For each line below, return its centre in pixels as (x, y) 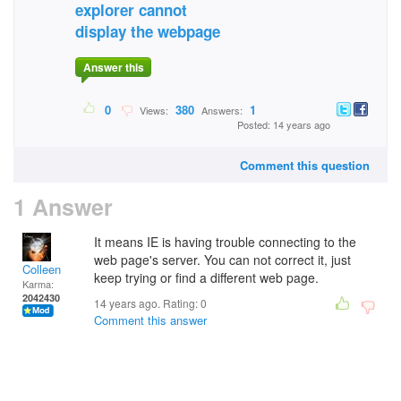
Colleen (42, 269)
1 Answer (63, 207)
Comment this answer (150, 320)
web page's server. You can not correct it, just (222, 260)
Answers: (222, 111)
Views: (153, 111)
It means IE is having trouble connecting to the (225, 242)
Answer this (113, 68)
